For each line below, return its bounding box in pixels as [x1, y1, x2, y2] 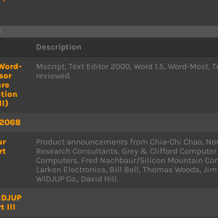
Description [36, 42, 82, 52]
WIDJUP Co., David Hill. [36, 174, 118, 183]
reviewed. [36, 71, 71, 80]
